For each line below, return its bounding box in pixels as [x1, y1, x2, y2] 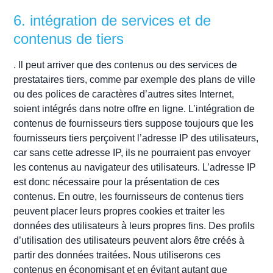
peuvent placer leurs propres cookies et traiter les [13, 205, 225, 216]
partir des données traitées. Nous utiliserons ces [13, 249, 221, 260]
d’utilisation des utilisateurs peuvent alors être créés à [13, 235, 245, 246]
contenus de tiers [13, 30, 124, 47]
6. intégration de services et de [13, 12, 211, 29]
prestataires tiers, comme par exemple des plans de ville [13, 74, 256, 85]
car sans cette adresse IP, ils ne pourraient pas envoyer [13, 147, 251, 158]
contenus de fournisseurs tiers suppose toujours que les [13, 118, 254, 129]
